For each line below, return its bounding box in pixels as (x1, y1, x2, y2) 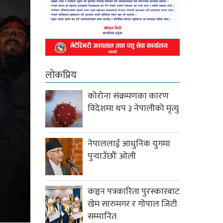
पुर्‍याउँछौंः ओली (88, 149, 136, 164)
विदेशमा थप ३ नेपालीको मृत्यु (88, 101, 179, 116)
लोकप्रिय (45, 67, 77, 84)
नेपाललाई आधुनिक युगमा (88, 136, 170, 152)
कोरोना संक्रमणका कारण (88, 89, 169, 104)
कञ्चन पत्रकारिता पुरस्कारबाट (88, 184, 180, 200)
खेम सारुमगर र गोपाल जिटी (88, 197, 177, 212)
